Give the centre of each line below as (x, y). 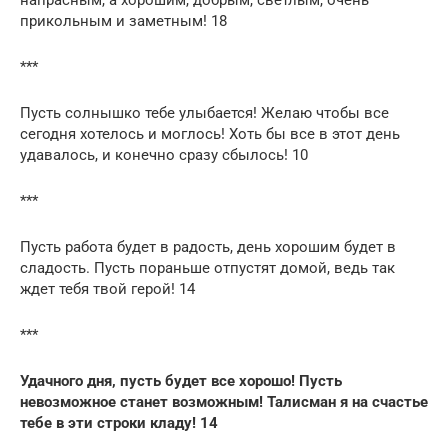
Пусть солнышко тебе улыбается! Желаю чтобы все (204, 112)
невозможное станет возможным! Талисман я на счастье (224, 401)
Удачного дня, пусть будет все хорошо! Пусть (181, 380)
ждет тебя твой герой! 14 (107, 288)
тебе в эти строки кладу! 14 (119, 422)
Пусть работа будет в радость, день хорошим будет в (208, 246)
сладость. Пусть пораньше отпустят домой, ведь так (207, 267)
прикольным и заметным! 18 (123, 20)
